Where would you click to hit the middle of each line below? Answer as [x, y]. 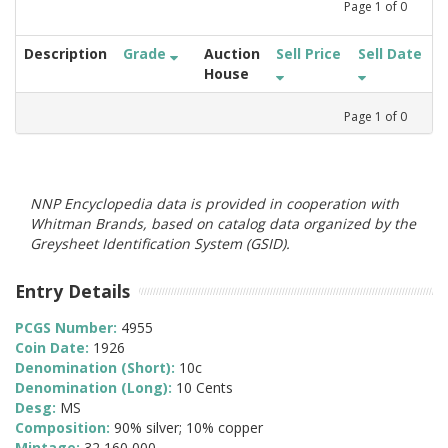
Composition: [64, 428]
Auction [232, 53]
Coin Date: [54, 348]
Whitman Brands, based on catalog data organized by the [223, 223]
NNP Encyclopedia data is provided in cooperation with [214, 203]
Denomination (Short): [97, 368]
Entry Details [72, 290]
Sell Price [308, 53]
